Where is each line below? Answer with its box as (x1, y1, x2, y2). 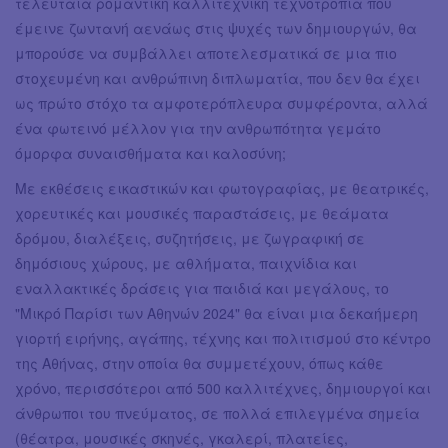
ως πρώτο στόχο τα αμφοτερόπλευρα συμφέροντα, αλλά (15, 92, 428, 113)
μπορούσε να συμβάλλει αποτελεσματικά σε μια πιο (15, 42, 397, 63)
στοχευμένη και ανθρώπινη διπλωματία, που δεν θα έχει (15, 67, 420, 88)
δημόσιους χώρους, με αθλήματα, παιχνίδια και (15, 252, 357, 273)
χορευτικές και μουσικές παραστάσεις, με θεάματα (15, 202, 389, 223)
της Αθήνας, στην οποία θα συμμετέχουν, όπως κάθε (15, 352, 384, 373)
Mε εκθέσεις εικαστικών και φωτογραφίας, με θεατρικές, (15, 177, 429, 198)
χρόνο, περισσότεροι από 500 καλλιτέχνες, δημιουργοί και (15, 377, 431, 398)
